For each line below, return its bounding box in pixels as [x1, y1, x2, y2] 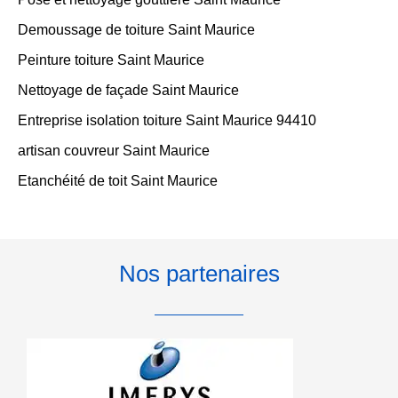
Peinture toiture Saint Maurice [18, 52, 204, 68]
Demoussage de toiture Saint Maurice [18, 22, 255, 37]
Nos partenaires [118, 260, 280, 287]
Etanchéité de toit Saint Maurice [18, 173, 218, 188]
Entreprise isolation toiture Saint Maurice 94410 [18, 113, 316, 128]
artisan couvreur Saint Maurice [18, 143, 210, 158]
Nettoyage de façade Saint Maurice [18, 83, 239, 98]
